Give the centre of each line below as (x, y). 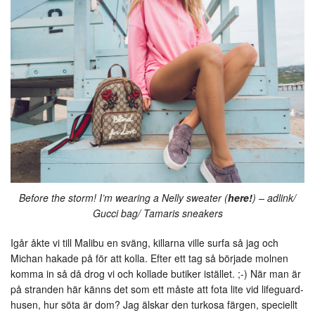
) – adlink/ (274, 197)
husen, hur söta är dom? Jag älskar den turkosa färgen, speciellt (154, 304)
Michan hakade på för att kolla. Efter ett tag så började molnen (149, 258)
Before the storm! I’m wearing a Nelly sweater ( (123, 197)
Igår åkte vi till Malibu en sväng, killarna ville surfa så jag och (144, 242)
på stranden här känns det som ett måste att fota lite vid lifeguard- (157, 289)
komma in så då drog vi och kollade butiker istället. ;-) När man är (156, 273)
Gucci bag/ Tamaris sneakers (157, 213)
